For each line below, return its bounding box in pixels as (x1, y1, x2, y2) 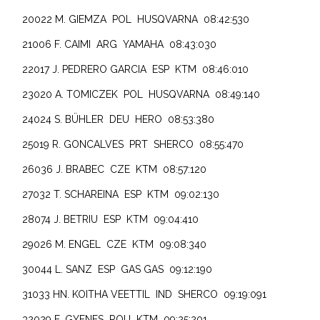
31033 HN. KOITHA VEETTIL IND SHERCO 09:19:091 (22, 288, 267, 300)
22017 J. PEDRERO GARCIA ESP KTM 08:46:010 (22, 63, 249, 75)
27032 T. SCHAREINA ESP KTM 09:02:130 (22, 188, 220, 200)
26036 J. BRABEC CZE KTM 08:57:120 (22, 163, 207, 175)
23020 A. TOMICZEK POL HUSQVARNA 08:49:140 (22, 88, 261, 100)
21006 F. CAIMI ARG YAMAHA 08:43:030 (22, 38, 217, 50)
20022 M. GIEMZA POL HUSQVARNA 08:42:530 (22, 13, 250, 25)
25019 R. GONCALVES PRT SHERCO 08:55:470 (22, 138, 244, 150)
